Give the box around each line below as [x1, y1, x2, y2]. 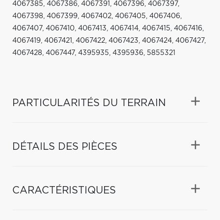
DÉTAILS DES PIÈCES [12, 141, 117, 152]
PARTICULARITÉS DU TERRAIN [12, 98, 166, 108]
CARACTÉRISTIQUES [12, 185, 116, 195]
